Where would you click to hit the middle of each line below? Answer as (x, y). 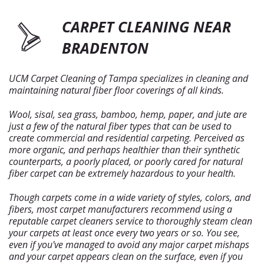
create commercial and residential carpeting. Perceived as (127, 138)
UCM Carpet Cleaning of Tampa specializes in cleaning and (128, 78)
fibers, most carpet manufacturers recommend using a (121, 209)
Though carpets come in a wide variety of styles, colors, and (130, 197)
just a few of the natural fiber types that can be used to (120, 126)
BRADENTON (105, 48)
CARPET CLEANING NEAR (146, 27)
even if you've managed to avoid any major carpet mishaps (129, 245)
